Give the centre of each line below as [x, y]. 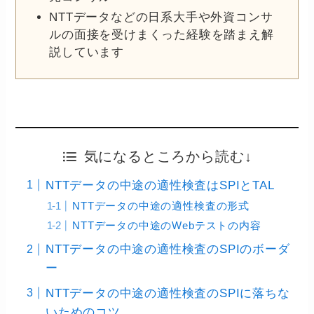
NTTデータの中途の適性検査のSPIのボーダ [168, 250]
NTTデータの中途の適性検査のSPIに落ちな [168, 293]
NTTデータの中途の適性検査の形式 [161, 205]
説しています [87, 52]
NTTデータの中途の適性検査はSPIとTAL [160, 186]
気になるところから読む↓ [168, 157]
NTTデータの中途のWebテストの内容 [167, 225]
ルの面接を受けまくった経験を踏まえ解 [162, 34]
